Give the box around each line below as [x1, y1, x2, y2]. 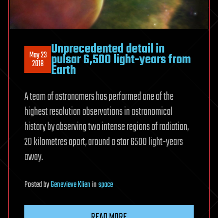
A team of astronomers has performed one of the [24, 88, 174, 105]
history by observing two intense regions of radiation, [24, 118, 189, 135]
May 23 [29, 49, 47, 62]
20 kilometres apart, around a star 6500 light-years [24, 133, 183, 150]
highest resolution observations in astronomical [24, 103, 173, 120]
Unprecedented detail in [51, 39, 164, 59]
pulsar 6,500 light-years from [51, 50, 191, 70]
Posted [24, 178, 43, 191]
